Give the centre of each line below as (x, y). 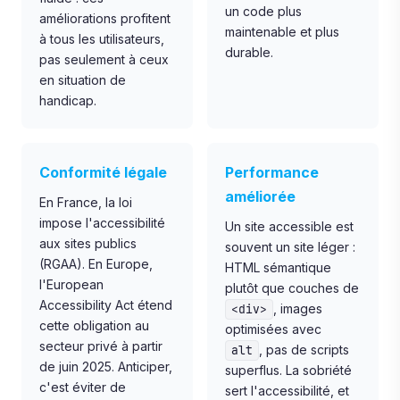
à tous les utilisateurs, (102, 39)
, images (298, 308)
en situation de (83, 80)
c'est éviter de (83, 387)
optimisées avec (273, 329)
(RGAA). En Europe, (96, 264)
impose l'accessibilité (102, 223)
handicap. (68, 100)
